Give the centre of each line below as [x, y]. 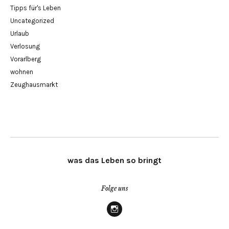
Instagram [129, 221]
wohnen [22, 72]
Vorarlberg [26, 59]
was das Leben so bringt [114, 160]
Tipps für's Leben [36, 8]
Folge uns [114, 188]
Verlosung [25, 46]
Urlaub [20, 33]
